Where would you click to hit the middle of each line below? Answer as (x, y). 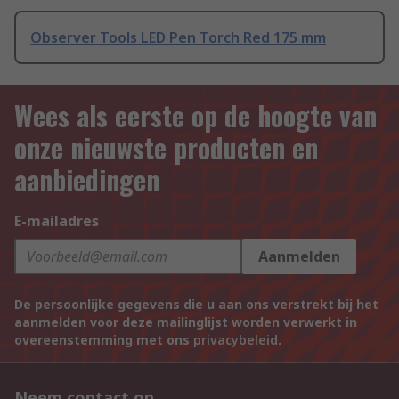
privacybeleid (236, 340)
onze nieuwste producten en (166, 148)
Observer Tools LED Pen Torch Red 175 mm (178, 38)
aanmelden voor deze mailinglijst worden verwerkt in (186, 322)
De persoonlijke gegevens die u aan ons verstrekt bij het (196, 305)
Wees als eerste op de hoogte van (195, 116)
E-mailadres (57, 221)
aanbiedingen (87, 180)
